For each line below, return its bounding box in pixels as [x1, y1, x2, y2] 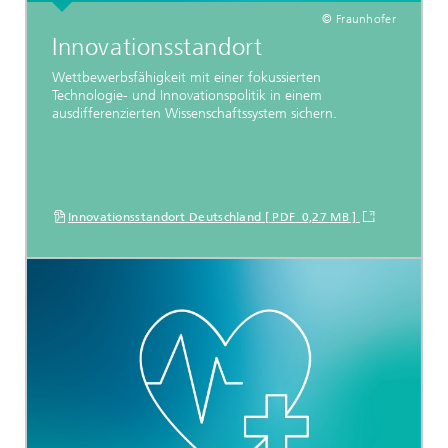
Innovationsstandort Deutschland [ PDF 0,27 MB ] [68, 210, 360, 224]
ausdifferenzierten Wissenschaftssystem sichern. [52, 105, 337, 123]
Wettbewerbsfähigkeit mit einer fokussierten [52, 69, 321, 87]
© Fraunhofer [322, 12, 396, 26]
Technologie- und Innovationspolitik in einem [52, 87, 322, 105]
